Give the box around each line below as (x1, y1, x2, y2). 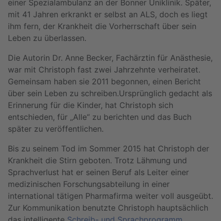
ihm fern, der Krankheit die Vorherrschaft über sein (8, 21, 196, 31)
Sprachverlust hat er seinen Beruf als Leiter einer (8, 167, 189, 177)
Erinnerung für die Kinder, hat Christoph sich (8, 100, 173, 110)
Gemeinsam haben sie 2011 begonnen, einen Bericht (8, 76, 201, 86)
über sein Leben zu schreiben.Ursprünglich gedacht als (8, 88, 212, 98)
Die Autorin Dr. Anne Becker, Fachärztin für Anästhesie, (8, 52, 213, 63)
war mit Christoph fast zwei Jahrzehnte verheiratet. (8, 64, 200, 74)
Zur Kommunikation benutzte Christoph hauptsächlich (8, 202, 208, 213)
